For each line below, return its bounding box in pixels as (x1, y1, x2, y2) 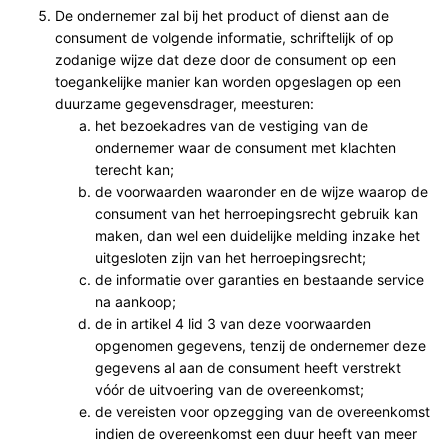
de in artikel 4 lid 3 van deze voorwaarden (95, 314, 371, 332)
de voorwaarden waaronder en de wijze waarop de (95, 182, 428, 200)
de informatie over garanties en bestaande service (95, 270, 424, 288)
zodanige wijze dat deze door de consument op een (55, 50, 396, 68)
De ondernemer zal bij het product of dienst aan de (55, 6, 389, 24)
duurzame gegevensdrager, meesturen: (55, 94, 314, 112)
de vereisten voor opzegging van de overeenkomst (95, 402, 430, 420)
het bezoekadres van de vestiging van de (95, 116, 368, 134)
